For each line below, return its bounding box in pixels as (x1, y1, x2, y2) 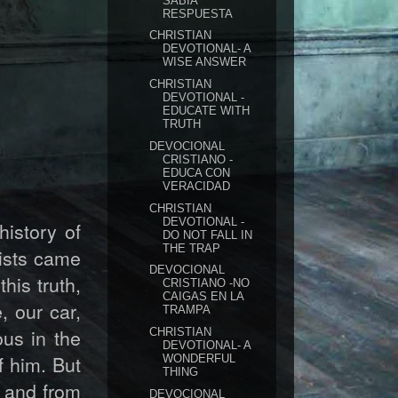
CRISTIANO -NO (163, 276, 251, 291)
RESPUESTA (163, 6, 234, 20)
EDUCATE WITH (163, 104, 251, 117)
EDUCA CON (163, 165, 231, 179)
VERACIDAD (163, 179, 231, 193)
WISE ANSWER (163, 55, 247, 69)
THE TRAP (163, 241, 221, 255)
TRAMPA (163, 303, 211, 317)
